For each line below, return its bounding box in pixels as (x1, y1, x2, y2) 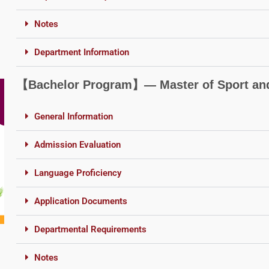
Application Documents (34, 195, 127, 207)
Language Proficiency (34, 167, 121, 178)
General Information (34, 110, 113, 122)
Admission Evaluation (34, 139, 121, 150)
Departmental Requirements (34, 223, 147, 235)
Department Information (34, 46, 129, 58)
